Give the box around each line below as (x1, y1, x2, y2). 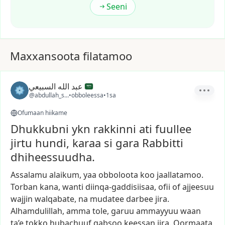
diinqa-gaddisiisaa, (85, 181, 156, 192)
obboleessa (71, 91, 103, 99)
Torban (11, 181, 38, 192)
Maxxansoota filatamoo (10, 48, 132, 63)
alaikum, (49, 169, 81, 180)
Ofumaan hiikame (18, 108, 67, 117)
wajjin (11, 193, 33, 204)
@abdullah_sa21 (29, 91, 75, 99)
